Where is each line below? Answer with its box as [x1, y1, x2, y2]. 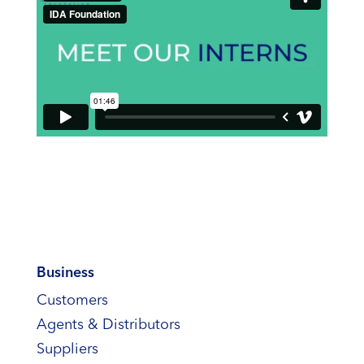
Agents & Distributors [36, 318, 180, 333]
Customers [36, 293, 108, 309]
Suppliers [36, 342, 98, 357]
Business [36, 266, 94, 281]
